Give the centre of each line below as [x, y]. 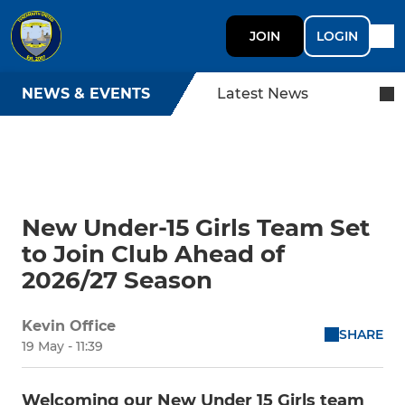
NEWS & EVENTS [86, 94]
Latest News [263, 94]
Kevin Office [69, 326]
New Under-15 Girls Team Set [196, 228]
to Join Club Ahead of [153, 254]
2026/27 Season [117, 280]
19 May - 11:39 [62, 346]
